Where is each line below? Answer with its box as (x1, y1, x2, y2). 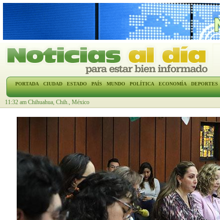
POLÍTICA (129, 81, 154, 86)
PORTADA (15, 81, 39, 86)
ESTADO (66, 81, 87, 86)
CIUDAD (43, 81, 62, 86)
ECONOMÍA (158, 81, 187, 86)
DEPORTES (191, 81, 218, 86)
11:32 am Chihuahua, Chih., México (5, 99, 89, 106)
